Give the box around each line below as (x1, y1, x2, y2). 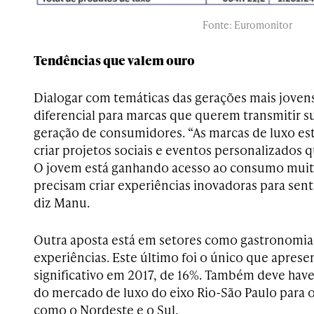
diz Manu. (34, 193, 90, 212)
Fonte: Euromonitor (203, 18, 292, 32)
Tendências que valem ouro (34, 51, 195, 69)
